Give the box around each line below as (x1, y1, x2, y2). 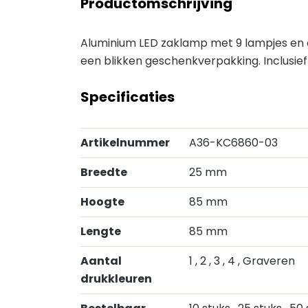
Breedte (80, 164, 127, 180)
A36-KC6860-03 (189, 135, 278, 151)
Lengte (80, 223, 121, 239)
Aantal (80, 253, 122, 269)
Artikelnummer (80, 135, 170, 151)
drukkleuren (80, 271, 152, 287)
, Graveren (238, 253, 295, 269)
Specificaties (80, 87, 175, 107)
